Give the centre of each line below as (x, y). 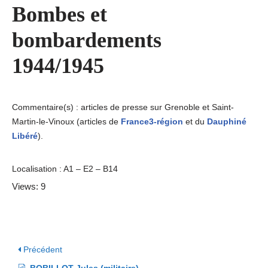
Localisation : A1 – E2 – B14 (65, 169)
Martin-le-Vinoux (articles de (66, 121)
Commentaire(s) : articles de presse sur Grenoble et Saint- (123, 107)
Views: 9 (29, 186)
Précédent (42, 249)
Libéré (25, 136)
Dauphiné (227, 121)
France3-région (152, 121)
